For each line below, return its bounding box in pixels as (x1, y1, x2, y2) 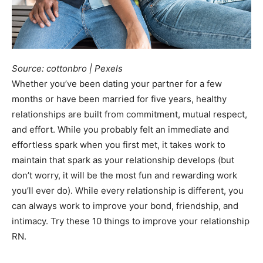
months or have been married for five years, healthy (12, 93, 227, 104)
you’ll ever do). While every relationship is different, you (12, 184, 244, 196)
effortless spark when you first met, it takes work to (12, 139, 225, 150)
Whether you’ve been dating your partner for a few (12, 77, 222, 89)
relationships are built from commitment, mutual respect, (12, 108, 247, 120)
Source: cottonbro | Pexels (12, 62, 123, 74)
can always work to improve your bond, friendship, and (12, 200, 238, 211)
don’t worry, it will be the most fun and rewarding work (12, 169, 237, 181)
